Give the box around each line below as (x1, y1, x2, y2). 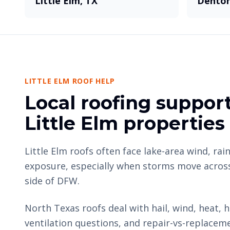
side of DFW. (25, 175, 80, 187)
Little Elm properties (25, 112, 225, 135)
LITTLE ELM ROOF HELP (25, 76, 115, 86)
